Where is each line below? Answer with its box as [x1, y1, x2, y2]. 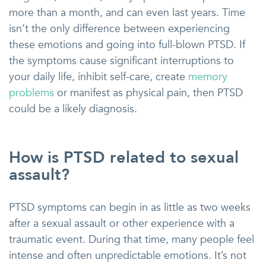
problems [9, 85, 54, 100]
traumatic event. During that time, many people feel [9, 232, 254, 247]
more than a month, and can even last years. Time [9, 5, 245, 20]
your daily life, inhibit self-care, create [9, 69, 188, 84]
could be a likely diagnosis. [9, 102, 137, 116]
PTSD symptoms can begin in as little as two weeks [9, 200, 251, 215]
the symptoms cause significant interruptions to [9, 53, 234, 68]
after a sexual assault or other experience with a [9, 216, 235, 231]
